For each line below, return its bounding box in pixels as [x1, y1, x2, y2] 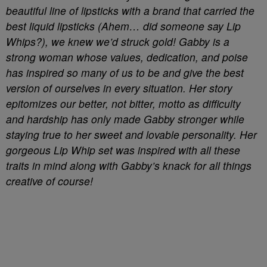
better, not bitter [79, 96, 153, 111]
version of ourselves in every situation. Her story [6, 80, 232, 95]
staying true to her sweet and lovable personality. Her [6, 127, 257, 142]
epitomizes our [6, 96, 79, 111]
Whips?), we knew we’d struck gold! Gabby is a [6, 34, 229, 49]
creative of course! [6, 173, 96, 188]
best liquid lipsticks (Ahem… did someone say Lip [6, 18, 241, 33]
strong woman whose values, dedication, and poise [6, 49, 248, 64]
